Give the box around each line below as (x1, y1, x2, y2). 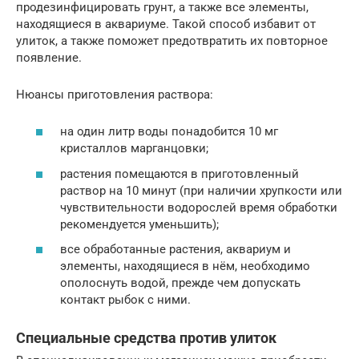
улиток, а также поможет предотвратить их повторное (16, 33, 328, 48)
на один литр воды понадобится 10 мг (60, 124, 278, 139)
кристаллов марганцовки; (60, 141, 208, 156)
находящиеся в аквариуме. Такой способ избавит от (16, 16, 316, 31)
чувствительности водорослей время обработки (60, 200, 337, 215)
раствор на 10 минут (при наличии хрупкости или (60, 183, 342, 198)
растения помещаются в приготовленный (60, 166, 299, 181)
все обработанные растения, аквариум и (60, 242, 291, 257)
